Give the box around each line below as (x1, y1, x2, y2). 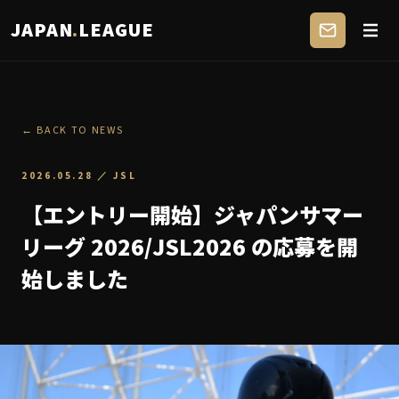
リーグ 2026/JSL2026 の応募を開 (21, 231, 358, 262)
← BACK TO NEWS (21, 123, 124, 138)
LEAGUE (78, 15, 154, 45)
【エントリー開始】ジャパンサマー (21, 199, 363, 230)
